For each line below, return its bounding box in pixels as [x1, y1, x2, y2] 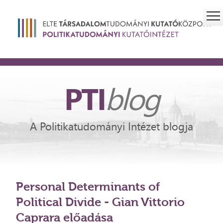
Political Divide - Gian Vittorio [16, 195, 185, 210]
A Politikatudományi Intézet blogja [30, 119, 193, 134]
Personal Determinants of [16, 179, 160, 194]
